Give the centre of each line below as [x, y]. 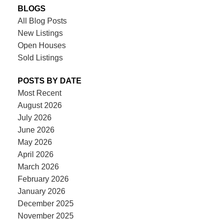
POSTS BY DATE [49, 81]
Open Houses [41, 45]
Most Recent [39, 93]
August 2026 [40, 105]
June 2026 [36, 130]
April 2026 [35, 154]
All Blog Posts [42, 21]
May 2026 [35, 142]
